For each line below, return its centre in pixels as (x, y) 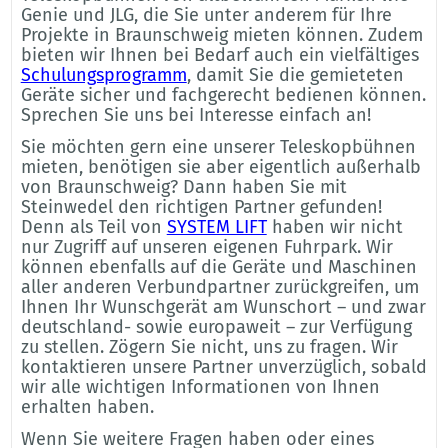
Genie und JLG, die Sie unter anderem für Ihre (206, 14)
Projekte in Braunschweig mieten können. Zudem (221, 34)
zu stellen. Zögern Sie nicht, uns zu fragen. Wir (209, 346)
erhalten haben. (87, 406)
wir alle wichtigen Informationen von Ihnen (200, 386)
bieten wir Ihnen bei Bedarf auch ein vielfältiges (219, 54)
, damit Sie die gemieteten (295, 74)
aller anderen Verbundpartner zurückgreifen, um (219, 286)
